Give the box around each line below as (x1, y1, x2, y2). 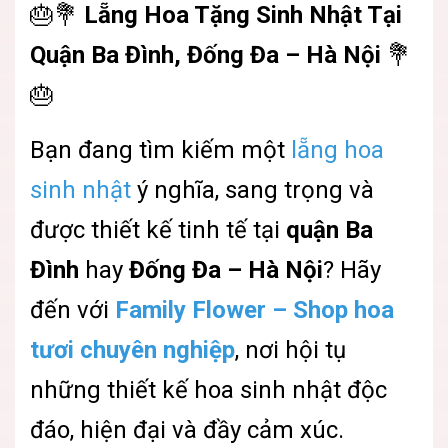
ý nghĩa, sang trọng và (131, 176, 374, 204)
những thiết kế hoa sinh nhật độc (30, 376, 387, 404)
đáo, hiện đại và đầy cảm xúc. (30, 416, 344, 444)
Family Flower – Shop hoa (115, 296, 394, 324)
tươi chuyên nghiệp (30, 336, 235, 364)
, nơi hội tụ (235, 336, 346, 364)
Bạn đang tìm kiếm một (30, 136, 285, 164)
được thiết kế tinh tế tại (30, 216, 286, 244)
